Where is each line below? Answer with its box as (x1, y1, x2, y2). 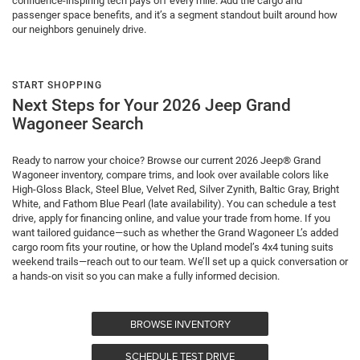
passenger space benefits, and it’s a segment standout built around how (12, 9, 337, 22)
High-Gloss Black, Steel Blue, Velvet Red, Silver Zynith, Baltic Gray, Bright (12, 183, 339, 196)
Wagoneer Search (12, 114, 144, 134)
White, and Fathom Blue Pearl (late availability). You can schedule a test (12, 198, 336, 211)
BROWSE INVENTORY (129, 317, 231, 332)
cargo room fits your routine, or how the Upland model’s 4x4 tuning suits (12, 241, 333, 254)
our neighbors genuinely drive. (12, 23, 146, 36)
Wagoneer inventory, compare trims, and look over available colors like (12, 169, 329, 182)
